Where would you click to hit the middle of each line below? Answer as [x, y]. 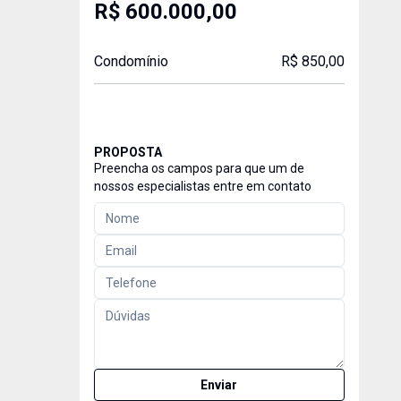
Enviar [219, 385]
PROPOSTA [128, 152]
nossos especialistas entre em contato [202, 186]
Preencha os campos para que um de [199, 168]
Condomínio [131, 61]
